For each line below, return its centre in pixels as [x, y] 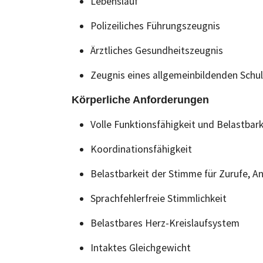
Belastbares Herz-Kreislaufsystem [165, 223]
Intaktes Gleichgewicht [141, 248]
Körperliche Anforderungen [140, 100]
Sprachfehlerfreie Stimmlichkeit [159, 198]
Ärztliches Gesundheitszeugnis [157, 50]
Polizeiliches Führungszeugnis [155, 26]
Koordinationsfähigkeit [141, 149]
